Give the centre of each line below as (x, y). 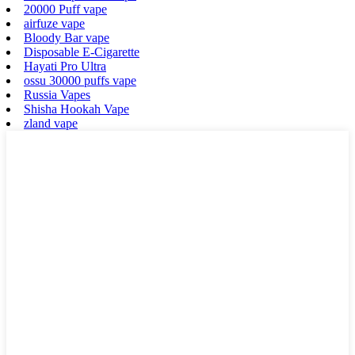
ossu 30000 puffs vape (80, 80)
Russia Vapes (57, 94)
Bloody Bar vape (67, 37)
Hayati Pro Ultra (65, 66)
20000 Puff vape (65, 9)
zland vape (51, 123)
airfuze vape (54, 23)
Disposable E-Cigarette (82, 52)
